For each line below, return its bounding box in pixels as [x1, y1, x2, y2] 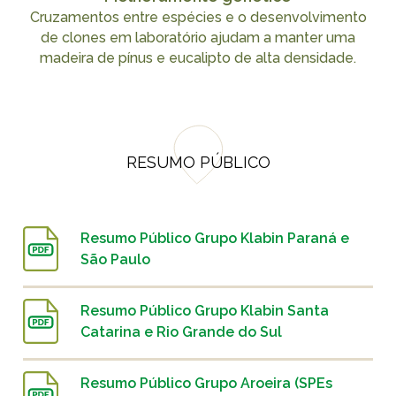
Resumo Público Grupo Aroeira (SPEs [80, 374, 333, 392]
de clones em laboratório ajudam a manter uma [41, 29, 355, 47]
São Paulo [80, 250, 151, 268]
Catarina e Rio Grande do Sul [80, 323, 283, 340]
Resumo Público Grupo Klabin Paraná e [80, 229, 350, 247]
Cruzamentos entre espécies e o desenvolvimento [29, 9, 367, 27]
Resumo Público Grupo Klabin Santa [80, 301, 330, 319]
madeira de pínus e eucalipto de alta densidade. [40, 49, 356, 67]
